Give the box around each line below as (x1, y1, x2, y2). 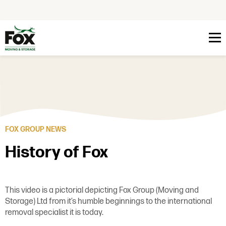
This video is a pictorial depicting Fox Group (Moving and (5, 185, 199, 195)
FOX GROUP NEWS (5, 125, 66, 134)
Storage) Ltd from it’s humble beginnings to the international (5, 196, 212, 206)
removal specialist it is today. (5, 207, 103, 217)
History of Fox (5, 142, 108, 162)
